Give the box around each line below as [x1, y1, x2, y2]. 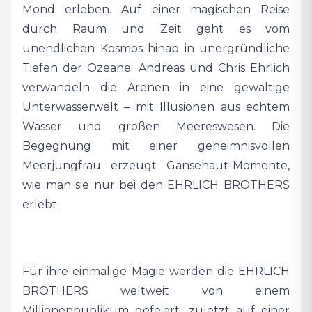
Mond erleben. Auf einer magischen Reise [22, 2, 290, 16]
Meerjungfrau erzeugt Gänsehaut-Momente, [22, 158, 290, 172]
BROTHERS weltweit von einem [22, 283, 290, 297]
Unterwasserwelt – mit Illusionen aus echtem [22, 100, 290, 114]
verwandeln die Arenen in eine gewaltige [22, 80, 290, 94]
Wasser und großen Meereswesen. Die [22, 119, 290, 133]
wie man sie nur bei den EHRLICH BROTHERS [22, 178, 290, 192]
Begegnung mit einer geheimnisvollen [22, 139, 290, 153]
